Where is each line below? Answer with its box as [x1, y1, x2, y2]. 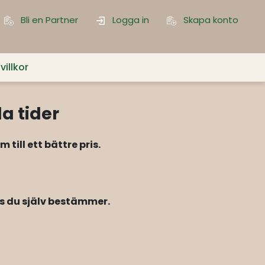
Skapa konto [181, 14, 238, 26]
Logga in [110, 14, 149, 26]
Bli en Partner [18, 14, 78, 26]
